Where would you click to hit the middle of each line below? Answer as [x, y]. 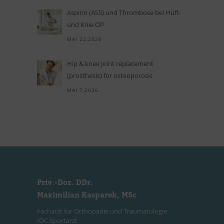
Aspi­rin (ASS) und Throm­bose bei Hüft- [124, 13]
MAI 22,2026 [84, 39]
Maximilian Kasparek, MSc [87, 195]
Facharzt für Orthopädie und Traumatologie [102, 211]
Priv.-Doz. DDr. [65, 183]
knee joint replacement [118, 64]
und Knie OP [85, 25]
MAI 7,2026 [83, 90]
